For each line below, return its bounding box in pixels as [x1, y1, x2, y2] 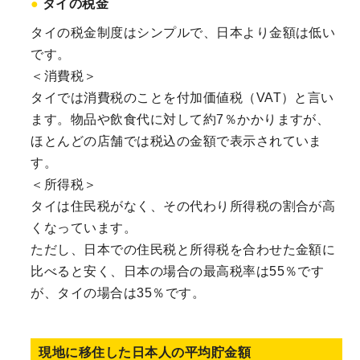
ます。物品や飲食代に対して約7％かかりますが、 [31, 112, 330, 126]
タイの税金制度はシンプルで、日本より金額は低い [31, 25, 336, 39]
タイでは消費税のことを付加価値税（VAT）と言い [31, 90, 334, 104]
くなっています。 [31, 220, 137, 235]
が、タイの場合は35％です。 [31, 285, 206, 300]
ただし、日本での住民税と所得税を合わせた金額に [31, 242, 336, 256]
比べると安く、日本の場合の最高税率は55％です [31, 264, 325, 278]
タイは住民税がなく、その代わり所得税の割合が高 [31, 198, 336, 213]
